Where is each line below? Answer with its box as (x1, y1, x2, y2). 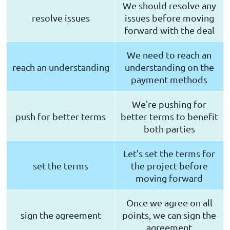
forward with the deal (124, 25, 215, 36)
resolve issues (31, 12, 90, 24)
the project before (130, 160, 208, 171)
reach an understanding (12, 62, 109, 73)
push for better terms (15, 111, 106, 122)
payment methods (131, 74, 207, 85)
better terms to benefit (120, 111, 218, 122)
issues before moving (124, 12, 214, 24)
